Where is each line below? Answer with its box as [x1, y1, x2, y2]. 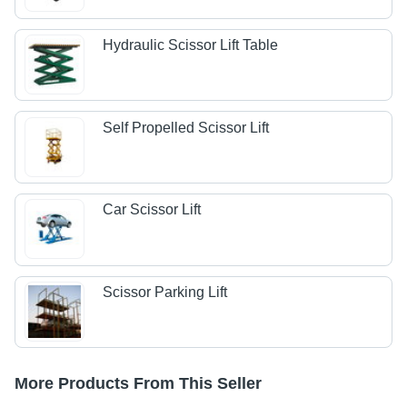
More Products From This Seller [15, 374, 262, 393]
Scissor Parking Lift [103, 283, 228, 300]
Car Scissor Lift [103, 202, 202, 218]
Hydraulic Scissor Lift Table [103, 37, 279, 54]
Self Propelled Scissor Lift [103, 119, 270, 135]
